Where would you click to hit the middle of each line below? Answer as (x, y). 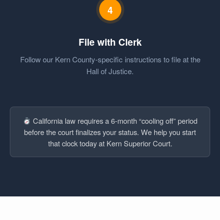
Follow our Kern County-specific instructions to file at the (110, 59)
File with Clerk (110, 42)
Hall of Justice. (110, 71)
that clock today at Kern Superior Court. (110, 143)
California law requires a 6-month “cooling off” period (114, 121)
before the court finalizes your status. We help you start (110, 132)
